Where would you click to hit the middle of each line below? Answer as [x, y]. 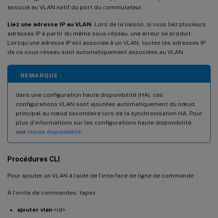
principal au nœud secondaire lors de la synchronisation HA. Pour [109, 114]
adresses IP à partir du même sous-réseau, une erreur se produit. [100, 34]
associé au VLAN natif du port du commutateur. [75, 8]
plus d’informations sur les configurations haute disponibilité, [104, 123]
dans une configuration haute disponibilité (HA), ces [89, 95]
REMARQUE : [41, 76]
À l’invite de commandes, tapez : [53, 193]
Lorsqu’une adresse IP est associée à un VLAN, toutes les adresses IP [106, 43]
